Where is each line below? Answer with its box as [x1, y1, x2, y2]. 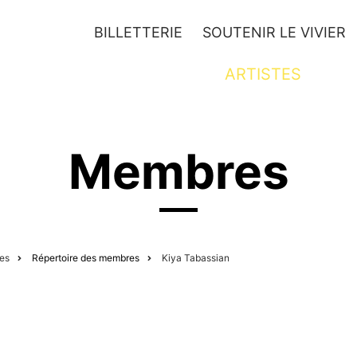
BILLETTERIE [94, 24, 182, 41]
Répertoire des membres [32, 252, 139, 264]
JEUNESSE [47, 65, 130, 84]
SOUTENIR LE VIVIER [202, 24, 346, 41]
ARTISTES [224, 65, 301, 84]
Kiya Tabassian [162, 252, 229, 264]
